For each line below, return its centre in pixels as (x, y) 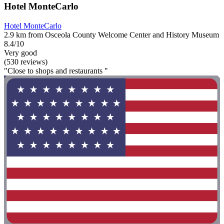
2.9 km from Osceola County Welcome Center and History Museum (111, 34)
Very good (20, 52)
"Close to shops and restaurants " (56, 70)
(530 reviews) (26, 61)
